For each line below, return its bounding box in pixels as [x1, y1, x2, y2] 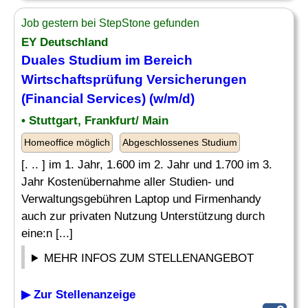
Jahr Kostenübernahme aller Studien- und [21, 175, 234, 188]
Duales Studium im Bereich [21, 53, 192, 67]
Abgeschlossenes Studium [122, 137, 237, 148]
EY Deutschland [21, 36, 108, 49]
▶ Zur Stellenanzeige [21, 288, 135, 301]
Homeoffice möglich [24, 137, 110, 148]
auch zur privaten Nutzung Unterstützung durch [21, 210, 265, 223]
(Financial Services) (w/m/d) [21, 91, 195, 106]
